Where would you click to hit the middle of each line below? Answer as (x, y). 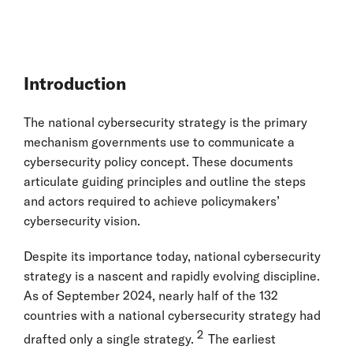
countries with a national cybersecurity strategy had (172, 316)
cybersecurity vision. (82, 221)
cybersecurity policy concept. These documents (158, 162)
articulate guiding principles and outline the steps (165, 182)
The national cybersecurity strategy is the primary (165, 123)
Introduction (77, 84)
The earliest (240, 339)
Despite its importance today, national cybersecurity (172, 256)
